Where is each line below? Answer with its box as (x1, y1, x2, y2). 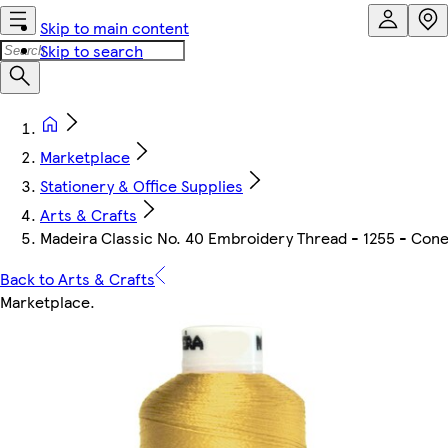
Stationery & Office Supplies (40, 174, 243, 197)
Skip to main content (40, 16, 189, 39)
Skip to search (40, 39, 143, 62)
